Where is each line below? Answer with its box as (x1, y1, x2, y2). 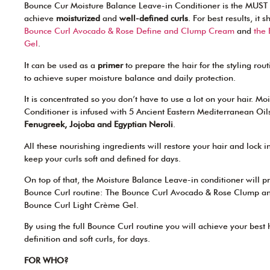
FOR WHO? (24, 255, 69, 265)
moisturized (56, 13, 100, 24)
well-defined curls (119, 13, 188, 24)
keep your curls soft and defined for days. (24, 153, 181, 163)
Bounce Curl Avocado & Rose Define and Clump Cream (24, 26, 234, 36)
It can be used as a (24, 60, 98, 70)
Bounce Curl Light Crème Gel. (24, 199, 139, 210)
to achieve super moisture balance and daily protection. (24, 72, 236, 83)
